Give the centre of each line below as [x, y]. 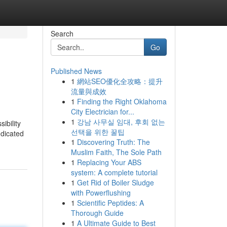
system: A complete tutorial [114, 172]
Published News [76, 71]
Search [62, 33]
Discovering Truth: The [113, 142]
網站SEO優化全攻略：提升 [120, 81]
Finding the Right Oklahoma [122, 101]
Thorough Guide [97, 213]
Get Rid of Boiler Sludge [115, 182]
